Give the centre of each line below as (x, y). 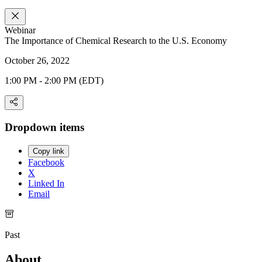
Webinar (20, 30)
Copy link (49, 151)
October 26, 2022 (37, 61)
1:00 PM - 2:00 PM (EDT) (54, 81)
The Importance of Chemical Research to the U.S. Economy (116, 41)
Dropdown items (44, 127)
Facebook (46, 162)
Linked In (46, 183)
